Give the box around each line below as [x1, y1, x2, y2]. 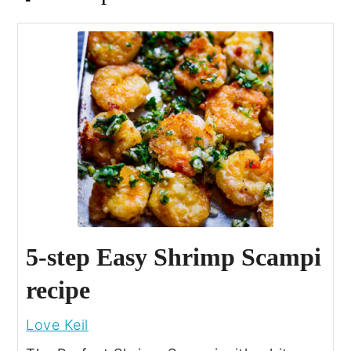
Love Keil [26, 316, 89, 333]
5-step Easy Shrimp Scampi [26, 242, 322, 271]
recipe [26, 275, 91, 304]
